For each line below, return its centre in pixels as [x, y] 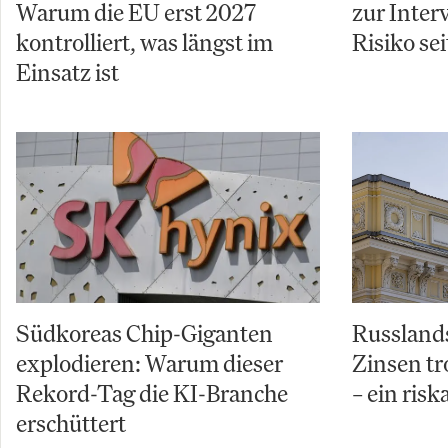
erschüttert [71, 423]
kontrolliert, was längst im [144, 42]
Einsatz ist [67, 72]
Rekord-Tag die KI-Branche [152, 393]
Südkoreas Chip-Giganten [144, 333]
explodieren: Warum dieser [149, 363]
